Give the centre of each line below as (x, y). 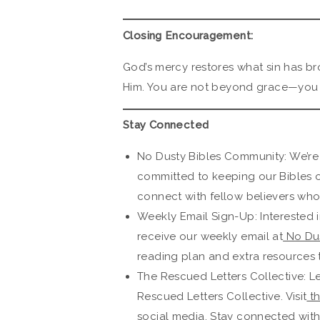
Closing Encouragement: (188, 35)
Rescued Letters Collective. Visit (222, 297)
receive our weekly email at (210, 237)
